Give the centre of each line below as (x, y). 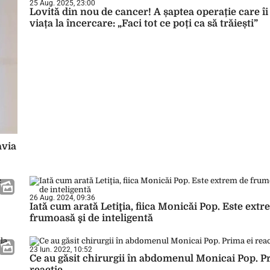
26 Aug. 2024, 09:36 (62, 198)
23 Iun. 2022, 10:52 (61, 250)
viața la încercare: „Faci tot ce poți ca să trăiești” (144, 24)
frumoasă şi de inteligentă (91, 218)
